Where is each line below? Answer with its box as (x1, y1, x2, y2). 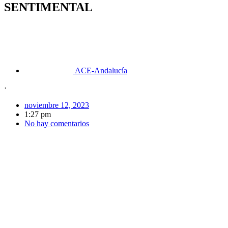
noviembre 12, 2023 (24, 101, 89, 110)
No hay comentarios (24, 119, 89, 128)
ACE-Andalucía (75, 66, 127, 75)
